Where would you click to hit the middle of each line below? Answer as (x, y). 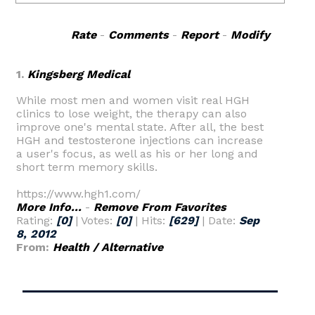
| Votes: (94, 220)
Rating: (36, 220)
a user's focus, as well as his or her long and (137, 154)
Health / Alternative (108, 247)
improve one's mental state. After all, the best (140, 127)
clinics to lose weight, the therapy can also (131, 114)
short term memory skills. (87, 167)
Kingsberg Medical (79, 74)
